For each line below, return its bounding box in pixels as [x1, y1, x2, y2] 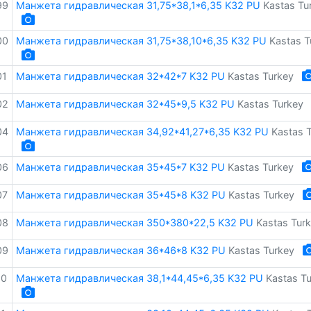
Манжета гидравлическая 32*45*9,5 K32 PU [15, 98, 235, 110]
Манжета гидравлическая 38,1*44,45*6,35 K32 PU [15, 272, 263, 284]
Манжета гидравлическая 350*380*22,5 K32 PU [15, 217, 253, 228]
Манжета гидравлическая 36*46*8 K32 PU [15, 244, 226, 256]
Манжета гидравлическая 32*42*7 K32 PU [15, 70, 225, 82]
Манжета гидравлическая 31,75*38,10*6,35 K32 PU [15, 35, 267, 47]
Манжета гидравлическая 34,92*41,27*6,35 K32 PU [15, 126, 269, 137]
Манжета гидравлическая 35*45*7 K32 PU [15, 161, 225, 173]
